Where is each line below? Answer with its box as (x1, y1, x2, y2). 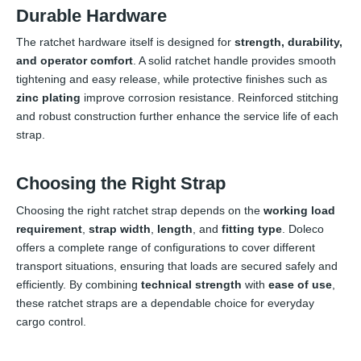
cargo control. (16, 315, 86, 329)
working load (263, 204, 335, 218)
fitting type (222, 222, 282, 236)
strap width (89, 222, 151, 236)
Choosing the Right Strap (16, 173, 226, 194)
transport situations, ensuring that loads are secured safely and (16, 259, 338, 273)
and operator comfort (16, 54, 133, 68)
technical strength (141, 278, 242, 292)
